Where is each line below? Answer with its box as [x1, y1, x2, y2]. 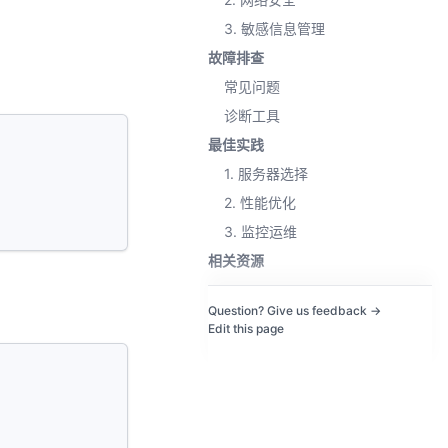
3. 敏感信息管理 [224, 20, 325, 37]
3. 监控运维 [224, 223, 297, 240]
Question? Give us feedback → [208, 303, 381, 318]
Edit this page [208, 321, 284, 336]
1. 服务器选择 [224, 165, 308, 182]
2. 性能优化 [224, 194, 296, 211]
